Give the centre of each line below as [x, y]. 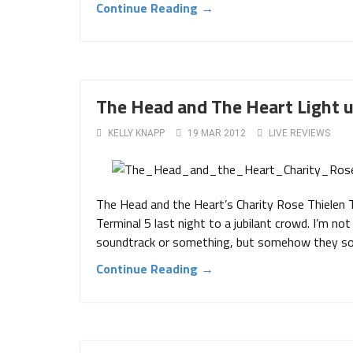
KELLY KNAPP [136, 133]
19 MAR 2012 [217, 133]
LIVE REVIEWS [299, 133]
